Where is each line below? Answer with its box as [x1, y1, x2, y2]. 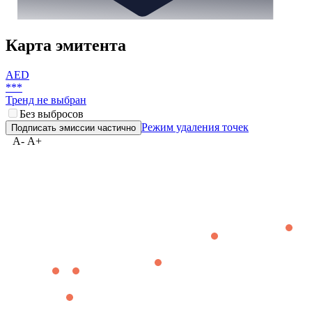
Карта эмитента [6, 84, 126, 102]
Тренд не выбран [6, 141, 86, 154]
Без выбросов [19, 155, 84, 168]
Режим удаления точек [141, 169, 249, 181]
